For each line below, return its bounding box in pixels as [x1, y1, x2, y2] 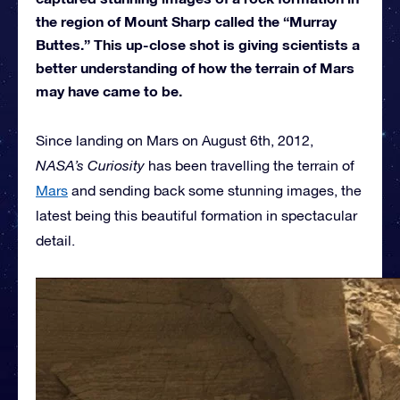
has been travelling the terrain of [145, 156, 354, 173]
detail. [36, 231, 75, 248]
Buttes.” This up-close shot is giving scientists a [36, 35, 360, 53]
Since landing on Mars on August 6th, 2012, [36, 131, 313, 148]
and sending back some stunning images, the [68, 181, 362, 198]
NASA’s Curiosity [36, 156, 145, 173]
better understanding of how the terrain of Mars [36, 58, 354, 76]
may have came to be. [36, 81, 182, 99]
